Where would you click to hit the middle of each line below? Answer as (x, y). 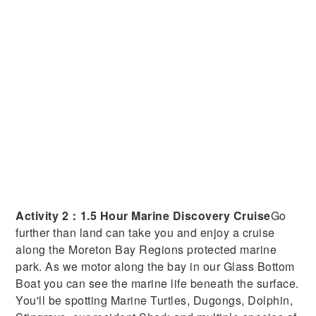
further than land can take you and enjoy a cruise (145, 233)
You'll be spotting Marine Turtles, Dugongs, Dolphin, (154, 300)
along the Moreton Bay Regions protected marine (146, 250)
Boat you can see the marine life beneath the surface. (157, 284)
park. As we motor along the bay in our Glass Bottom (155, 267)
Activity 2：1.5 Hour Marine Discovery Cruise (143, 216)
